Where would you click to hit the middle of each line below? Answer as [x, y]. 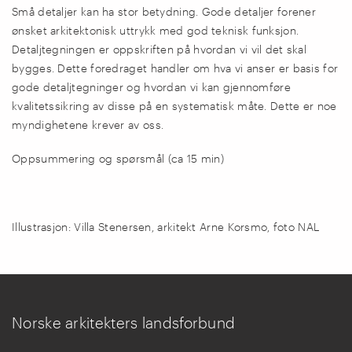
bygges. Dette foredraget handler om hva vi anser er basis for [175, 68]
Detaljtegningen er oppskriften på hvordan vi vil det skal [159, 49]
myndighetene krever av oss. [88, 124]
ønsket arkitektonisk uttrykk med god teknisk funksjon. [156, 30]
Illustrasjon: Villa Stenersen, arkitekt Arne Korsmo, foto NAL [166, 226]
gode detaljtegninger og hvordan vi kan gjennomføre [151, 86]
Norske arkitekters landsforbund [124, 322]
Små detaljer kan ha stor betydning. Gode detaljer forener [164, 11]
